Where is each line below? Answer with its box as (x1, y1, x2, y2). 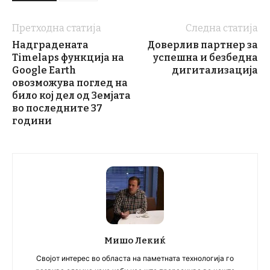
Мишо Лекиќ (104, 234, 166, 246)
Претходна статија (12, 22, 101, 34)
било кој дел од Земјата (12, 89, 131, 101)
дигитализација (172, 64, 258, 76)
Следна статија (186, 22, 258, 34)
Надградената (12, 39, 89, 51)
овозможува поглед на (12, 77, 128, 89)
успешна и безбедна (153, 51, 258, 63)
